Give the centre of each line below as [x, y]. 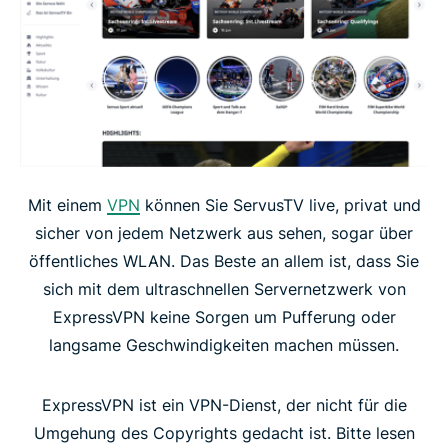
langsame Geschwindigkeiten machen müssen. [224, 344]
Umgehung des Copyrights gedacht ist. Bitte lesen [224, 432]
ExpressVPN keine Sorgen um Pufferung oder [224, 316]
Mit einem [67, 204]
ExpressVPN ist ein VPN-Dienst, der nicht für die [224, 404]
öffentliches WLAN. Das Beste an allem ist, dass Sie [224, 260]
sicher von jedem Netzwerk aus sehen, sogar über [224, 232]
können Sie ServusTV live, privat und [280, 204]
